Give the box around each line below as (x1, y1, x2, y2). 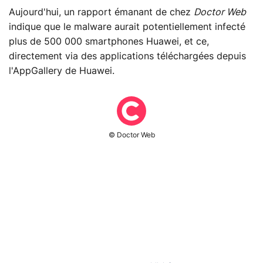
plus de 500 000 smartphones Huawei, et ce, (9, 37, 209, 47)
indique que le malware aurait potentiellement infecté (9, 22, 245, 32)
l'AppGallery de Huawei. (9, 66, 114, 76)
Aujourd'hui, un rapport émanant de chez (9, 8, 194, 18)
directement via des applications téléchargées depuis (9, 52, 246, 62)
